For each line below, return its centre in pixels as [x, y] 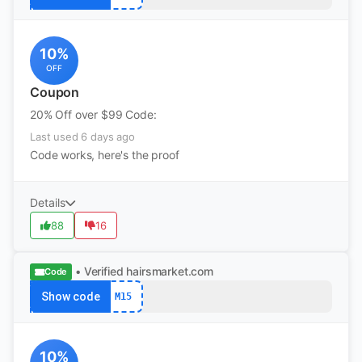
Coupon [55, 92]
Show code [70, 297]
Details [48, 202]
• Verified [99, 271]
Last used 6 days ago [82, 137]
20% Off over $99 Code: [93, 114]
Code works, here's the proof [105, 155]
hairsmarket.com [170, 271]
